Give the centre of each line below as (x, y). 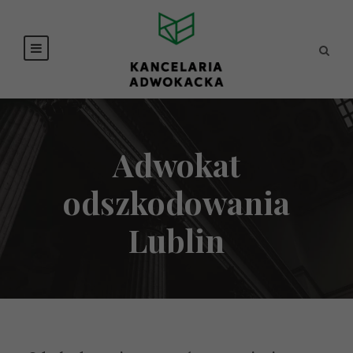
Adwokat (176, 164)
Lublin (176, 240)
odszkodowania (176, 202)
